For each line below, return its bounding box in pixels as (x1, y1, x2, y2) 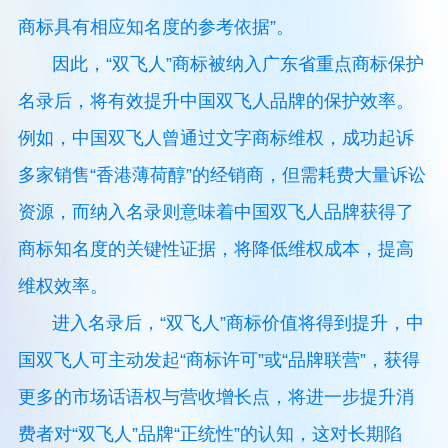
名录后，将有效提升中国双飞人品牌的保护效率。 (17, 91, 414, 112)
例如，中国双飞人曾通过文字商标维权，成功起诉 (17, 128, 414, 149)
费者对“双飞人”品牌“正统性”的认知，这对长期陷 (17, 424, 402, 445)
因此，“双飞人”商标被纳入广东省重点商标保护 (52, 54, 425, 75)
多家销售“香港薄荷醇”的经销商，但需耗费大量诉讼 (17, 165, 426, 186)
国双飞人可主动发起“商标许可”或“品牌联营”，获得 (17, 350, 420, 371)
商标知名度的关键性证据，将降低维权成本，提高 (17, 239, 414, 260)
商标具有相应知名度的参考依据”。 (17, 17, 294, 38)
